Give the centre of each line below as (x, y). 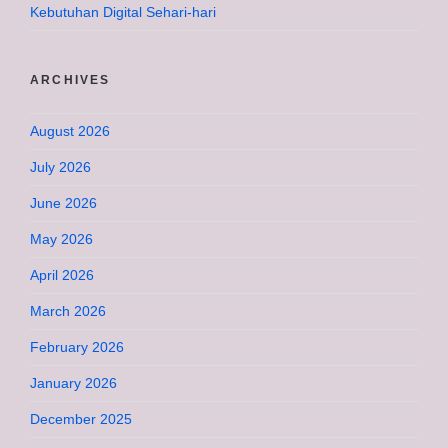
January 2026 (73, 383)
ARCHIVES (70, 80)
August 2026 (70, 131)
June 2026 (63, 203)
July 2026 (60, 167)
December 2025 (81, 419)
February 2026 (77, 347)
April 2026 (62, 275)
